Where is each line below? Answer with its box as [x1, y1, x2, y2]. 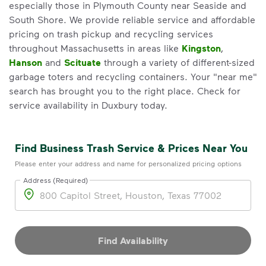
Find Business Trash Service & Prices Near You [15, 141, 248, 154]
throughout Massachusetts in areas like [9, 42, 182, 53]
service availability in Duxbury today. [9, 99, 167, 110]
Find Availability [98, 235, 168, 246]
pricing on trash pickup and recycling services [9, 28, 213, 39]
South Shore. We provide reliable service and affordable [9, 14, 255, 25]
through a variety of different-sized [101, 56, 255, 68]
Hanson [9, 56, 42, 68]
